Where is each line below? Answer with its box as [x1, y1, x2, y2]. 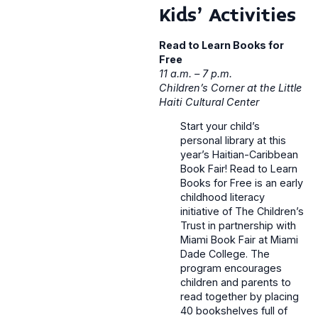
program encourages [180, 262, 282, 275]
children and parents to [180, 276, 291, 289]
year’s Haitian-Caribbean [180, 148, 298, 161]
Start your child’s [180, 120, 260, 133]
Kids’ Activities [159, 3, 296, 28]
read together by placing [180, 290, 299, 303]
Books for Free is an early [180, 177, 303, 190]
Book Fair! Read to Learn [180, 163, 297, 175]
